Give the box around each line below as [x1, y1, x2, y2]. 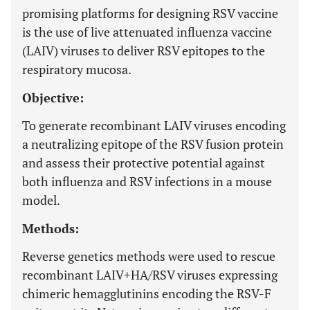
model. [22, 192, 60, 208]
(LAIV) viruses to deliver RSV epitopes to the [22, 42, 265, 59]
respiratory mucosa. [22, 61, 131, 77]
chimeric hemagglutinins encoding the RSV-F [22, 285, 271, 302]
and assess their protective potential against [22, 154, 265, 171]
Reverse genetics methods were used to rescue [22, 248, 275, 264]
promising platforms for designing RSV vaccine [22, 5, 278, 21]
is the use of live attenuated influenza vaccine [22, 24, 272, 40]
